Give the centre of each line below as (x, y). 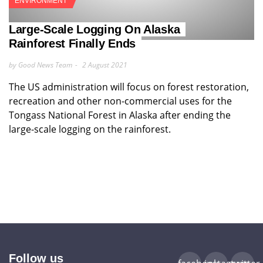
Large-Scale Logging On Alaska (95, 30)
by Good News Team (41, 65)
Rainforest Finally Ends (73, 44)
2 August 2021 (105, 65)
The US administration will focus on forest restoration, (129, 87)
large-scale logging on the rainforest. (90, 129)
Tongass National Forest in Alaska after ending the (120, 115)
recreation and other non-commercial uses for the (120, 101)
